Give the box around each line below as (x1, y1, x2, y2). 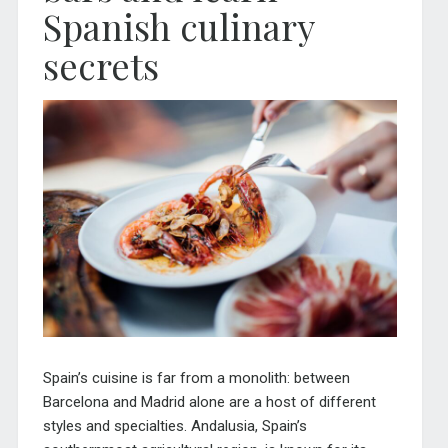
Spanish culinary (42, 2, 314, 51)
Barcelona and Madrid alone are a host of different (42, 393, 376, 412)
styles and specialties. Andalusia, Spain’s (42, 417, 307, 436)
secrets (42, 41, 159, 90)
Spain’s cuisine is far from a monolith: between (42, 369, 350, 388)
